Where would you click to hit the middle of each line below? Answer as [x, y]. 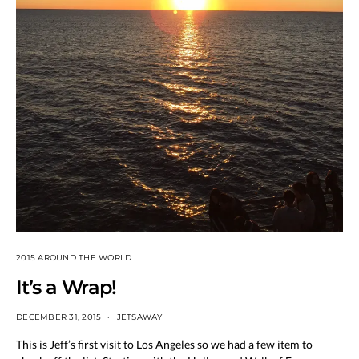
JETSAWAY [139, 317]
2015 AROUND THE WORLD [74, 257]
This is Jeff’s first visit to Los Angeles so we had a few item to [164, 344]
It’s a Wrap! [66, 287]
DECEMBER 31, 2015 [59, 317]
